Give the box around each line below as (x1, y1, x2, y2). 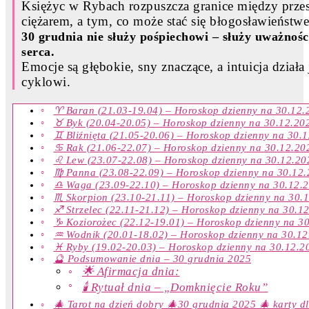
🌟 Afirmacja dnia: (81, 265, 180, 279)
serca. (21, 45, 54, 59)
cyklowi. (21, 74, 70, 90)
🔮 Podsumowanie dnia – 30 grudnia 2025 (53, 253, 251, 265)
